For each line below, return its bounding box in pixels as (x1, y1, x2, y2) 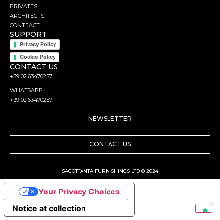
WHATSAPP (10, 87, 43, 94)
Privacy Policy (20, 41, 56, 48)
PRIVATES (10, 3, 37, 10)
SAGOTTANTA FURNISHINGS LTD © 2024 (62, 168, 158, 175)
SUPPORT (10, 30, 47, 39)
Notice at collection (12, 203, 86, 214)
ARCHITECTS (10, 12, 44, 20)
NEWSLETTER (88, 115, 132, 123)
